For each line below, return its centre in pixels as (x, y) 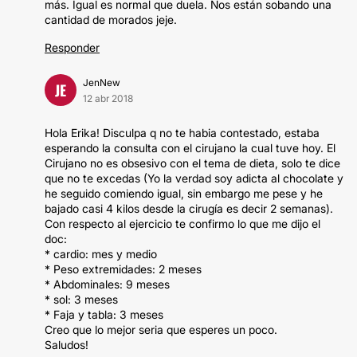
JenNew (102, 82)
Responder (72, 47)
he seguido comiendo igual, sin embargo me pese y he (184, 193)
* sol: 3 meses (81, 299)
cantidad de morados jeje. (111, 20)
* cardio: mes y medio (101, 254)
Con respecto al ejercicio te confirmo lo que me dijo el (182, 224)
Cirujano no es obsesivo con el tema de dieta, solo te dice (192, 163)
